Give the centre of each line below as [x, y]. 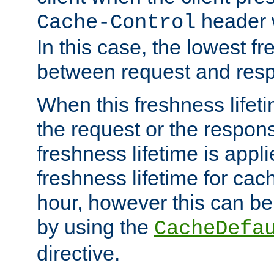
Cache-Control [116, 22]
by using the [95, 227]
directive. [78, 253]
